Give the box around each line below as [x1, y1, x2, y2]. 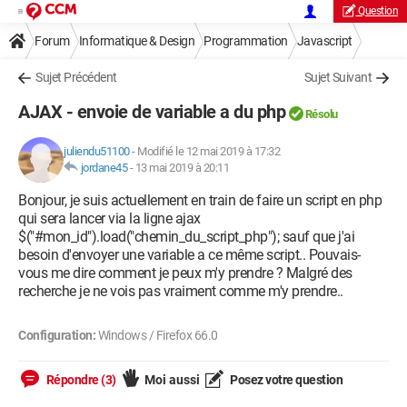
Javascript [296, 34, 352, 48]
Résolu [304, 107, 338, 121]
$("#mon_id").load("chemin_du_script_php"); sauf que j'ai [18, 228, 354, 245]
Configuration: [18, 328, 95, 342]
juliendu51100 [64, 144, 130, 158]
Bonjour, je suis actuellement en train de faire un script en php [18, 192, 382, 209]
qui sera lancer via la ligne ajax [18, 210, 201, 227]
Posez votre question [227, 372, 342, 387]
